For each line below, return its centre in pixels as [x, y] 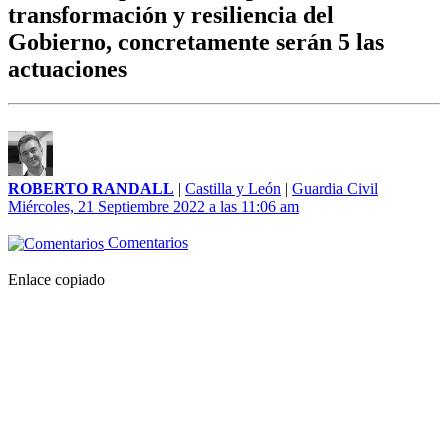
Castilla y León [233, 189]
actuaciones [67, 69]
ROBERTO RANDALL [91, 189]
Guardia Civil [335, 189]
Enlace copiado [56, 280]
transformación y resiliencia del [171, 15]
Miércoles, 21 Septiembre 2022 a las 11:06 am [153, 207]
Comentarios [146, 243]
